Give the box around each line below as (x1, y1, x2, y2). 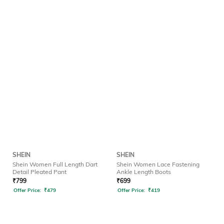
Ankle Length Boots (116, 168, 171, 176)
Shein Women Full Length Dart (12, 160, 97, 168)
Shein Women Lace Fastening (116, 160, 199, 168)
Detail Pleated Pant (12, 168, 66, 176)
